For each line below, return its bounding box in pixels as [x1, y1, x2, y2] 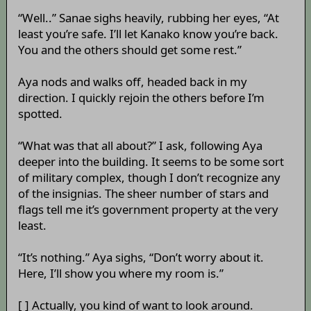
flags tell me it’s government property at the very [17, 201, 278, 218]
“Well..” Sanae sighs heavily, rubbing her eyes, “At [17, 10, 279, 26]
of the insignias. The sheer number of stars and [17, 185, 269, 202]
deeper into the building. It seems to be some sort [17, 153, 284, 170]
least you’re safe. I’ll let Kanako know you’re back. [17, 26, 278, 42]
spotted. [17, 106, 62, 122]
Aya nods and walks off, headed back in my [17, 74, 247, 90]
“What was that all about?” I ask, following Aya [17, 137, 262, 154]
